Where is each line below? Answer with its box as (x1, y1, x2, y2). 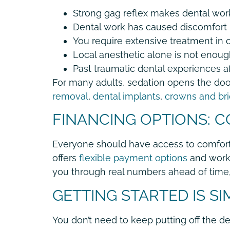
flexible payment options (76, 152, 187, 164)
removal (52, 90, 88, 102)
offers (52, 152, 76, 164)
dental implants (90, 90, 160, 102)
